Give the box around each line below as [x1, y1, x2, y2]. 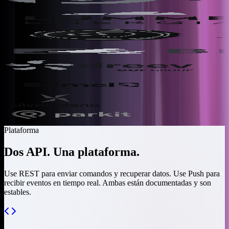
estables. [4, 187, 31, 196]
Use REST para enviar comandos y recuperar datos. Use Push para [4, 169, 220, 178]
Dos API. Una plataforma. [4, 145, 140, 158]
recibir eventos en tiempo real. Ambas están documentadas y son [4, 178, 211, 187]
